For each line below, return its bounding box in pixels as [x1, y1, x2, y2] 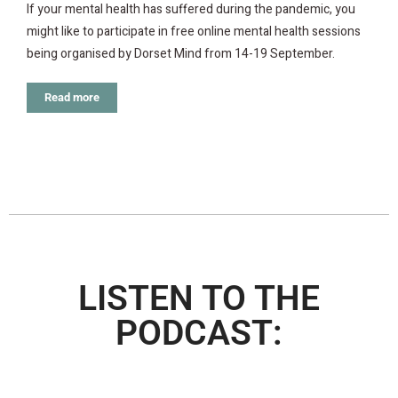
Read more [44, 91, 99, 105]
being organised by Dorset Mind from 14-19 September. [27, 44, 335, 64]
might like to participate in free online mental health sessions [27, 22, 361, 42]
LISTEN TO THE [78, 278, 320, 320]
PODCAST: [115, 313, 283, 354]
